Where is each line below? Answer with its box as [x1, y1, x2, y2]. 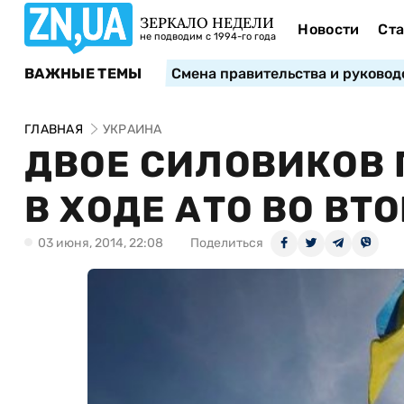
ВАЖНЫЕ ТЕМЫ [24, 64, 142, 82]
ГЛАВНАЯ [24, 122, 83, 137]
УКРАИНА [102, 122, 162, 137]
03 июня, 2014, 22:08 [38, 235, 163, 251]
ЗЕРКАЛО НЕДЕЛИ [140, 14, 274, 32]
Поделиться [190, 235, 263, 251]
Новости [298, 21, 360, 38]
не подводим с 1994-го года [140, 31, 276, 42]
